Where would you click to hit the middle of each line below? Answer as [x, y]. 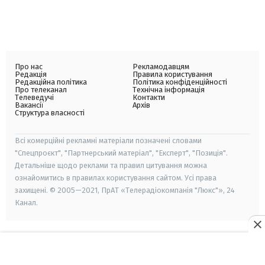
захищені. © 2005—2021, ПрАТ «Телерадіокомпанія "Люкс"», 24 [125, 190]
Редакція [31, 74]
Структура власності [50, 113]
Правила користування [172, 74]
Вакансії [29, 105]
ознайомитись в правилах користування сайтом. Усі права [116, 178]
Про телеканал [41, 90]
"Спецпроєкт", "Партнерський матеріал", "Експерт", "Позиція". [121, 153]
